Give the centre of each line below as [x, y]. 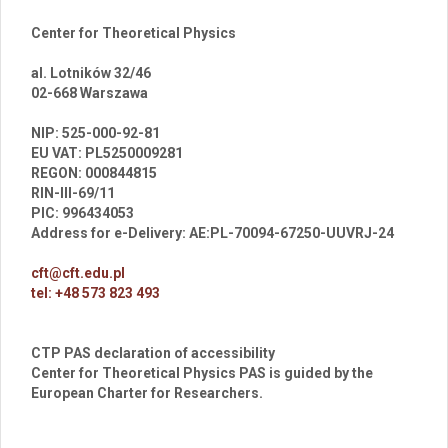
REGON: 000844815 [94, 173]
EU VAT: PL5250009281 [107, 153]
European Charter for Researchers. [147, 393]
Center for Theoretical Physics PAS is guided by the [202, 373]
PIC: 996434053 [82, 213]
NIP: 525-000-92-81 [95, 133]
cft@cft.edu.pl [78, 273]
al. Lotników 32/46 [91, 73]
